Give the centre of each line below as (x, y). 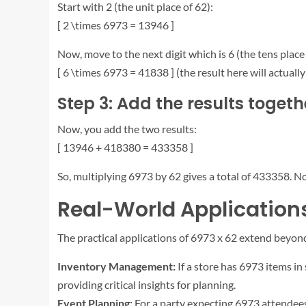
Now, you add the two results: (127, 128)
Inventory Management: (116, 266)
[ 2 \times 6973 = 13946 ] (116, 25)
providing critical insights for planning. (147, 284)
